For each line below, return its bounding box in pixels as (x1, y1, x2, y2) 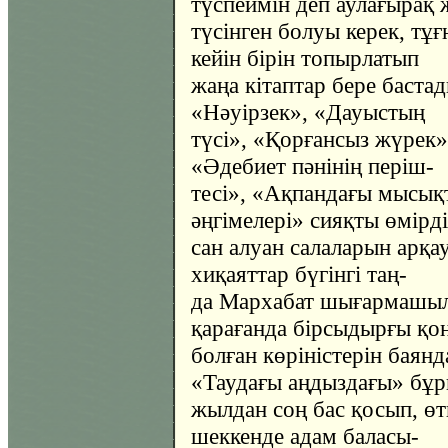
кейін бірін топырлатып (191, 45, 419, 71)
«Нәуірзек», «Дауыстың (191, 99, 425, 125)
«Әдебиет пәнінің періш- (191, 153, 434, 179)
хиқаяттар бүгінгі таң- (191, 261, 407, 287)
